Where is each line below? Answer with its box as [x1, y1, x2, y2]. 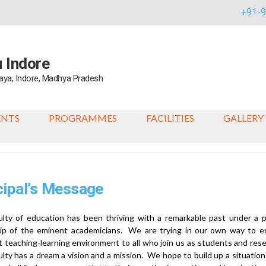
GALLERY [223, 112, 264, 123]
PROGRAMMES [49, 112, 117, 123]
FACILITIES [146, 112, 194, 123]
